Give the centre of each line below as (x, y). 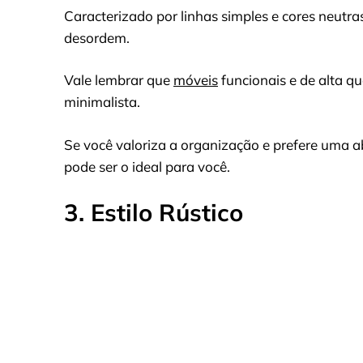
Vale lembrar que (119, 80)
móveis (196, 80)
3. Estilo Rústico (154, 213)
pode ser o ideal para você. (147, 166)
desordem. (97, 37)
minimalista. (102, 102)
